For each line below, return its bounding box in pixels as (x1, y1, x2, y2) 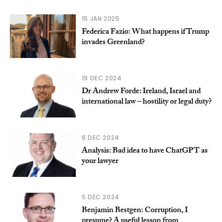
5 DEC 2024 (81, 193, 119, 202)
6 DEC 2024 (81, 133, 119, 142)
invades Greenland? (81, 36, 145, 50)
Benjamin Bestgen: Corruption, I (81, 204, 188, 218)
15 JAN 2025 (81, 14, 120, 23)
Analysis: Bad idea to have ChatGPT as (81, 145, 208, 159)
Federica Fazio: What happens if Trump (81, 26, 209, 40)
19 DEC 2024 (81, 74, 122, 83)
